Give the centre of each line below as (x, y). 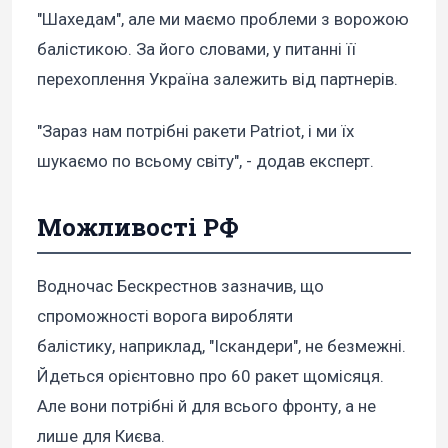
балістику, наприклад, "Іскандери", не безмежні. (221, 346)
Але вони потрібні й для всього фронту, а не (206, 406)
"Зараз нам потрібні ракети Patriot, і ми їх (195, 131)
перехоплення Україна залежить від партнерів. (217, 79)
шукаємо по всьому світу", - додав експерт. (205, 161)
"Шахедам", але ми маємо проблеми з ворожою (223, 19)
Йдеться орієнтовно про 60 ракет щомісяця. (210, 376)
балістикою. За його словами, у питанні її (196, 49)
